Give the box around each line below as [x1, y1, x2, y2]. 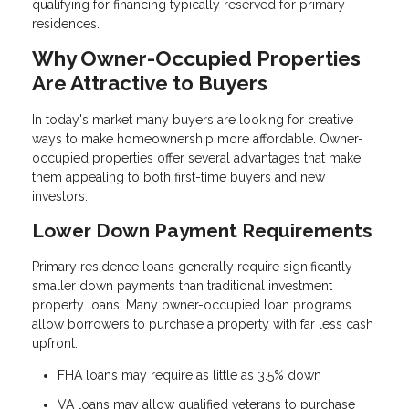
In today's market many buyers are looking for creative [32, 112, 353, 128]
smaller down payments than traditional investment [32, 278, 332, 294]
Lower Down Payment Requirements [32, 219, 372, 243]
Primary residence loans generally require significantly [32, 259, 352, 275]
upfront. [32, 336, 78, 351]
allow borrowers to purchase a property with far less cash [32, 317, 373, 332]
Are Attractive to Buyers [32, 70, 267, 95]
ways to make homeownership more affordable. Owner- [32, 131, 363, 147]
